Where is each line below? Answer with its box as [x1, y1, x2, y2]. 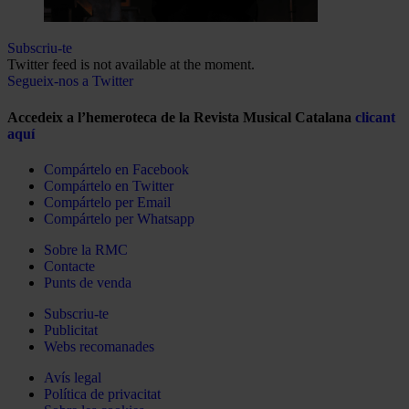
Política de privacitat [44, 385, 161, 402]
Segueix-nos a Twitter [7, 73, 133, 89]
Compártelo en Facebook [44, 161, 189, 177]
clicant [355, 109, 395, 125]
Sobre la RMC [44, 241, 128, 257]
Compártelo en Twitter [44, 177, 173, 194]
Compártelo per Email [44, 194, 171, 210]
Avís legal [44, 369, 101, 385]
